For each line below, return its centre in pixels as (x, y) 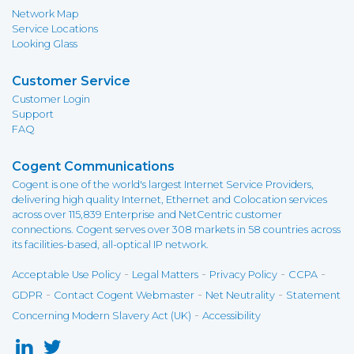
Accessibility (232, 316)
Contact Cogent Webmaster (124, 295)
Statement (313, 295)
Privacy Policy (243, 275)
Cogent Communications (93, 166)
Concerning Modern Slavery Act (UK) (102, 316)
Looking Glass (45, 44)
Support (33, 114)
